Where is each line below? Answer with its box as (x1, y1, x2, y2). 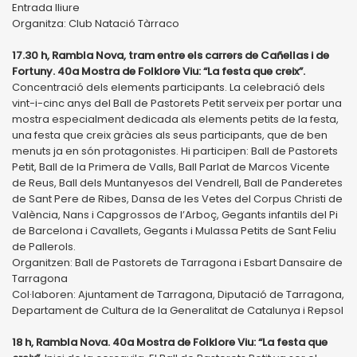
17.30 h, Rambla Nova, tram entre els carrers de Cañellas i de (12, 47, 329, 63)
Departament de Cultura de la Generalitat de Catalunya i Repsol (12, 302, 343, 318)
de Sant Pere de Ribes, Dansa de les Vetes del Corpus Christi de (12, 190, 343, 206)
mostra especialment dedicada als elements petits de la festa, (12, 111, 339, 127)
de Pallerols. (12, 238, 76, 254)
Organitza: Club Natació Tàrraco (12, 15, 179, 31)
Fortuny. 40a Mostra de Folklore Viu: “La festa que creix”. (12, 63, 305, 79)
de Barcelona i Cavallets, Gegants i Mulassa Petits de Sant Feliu (12, 222, 336, 238)
